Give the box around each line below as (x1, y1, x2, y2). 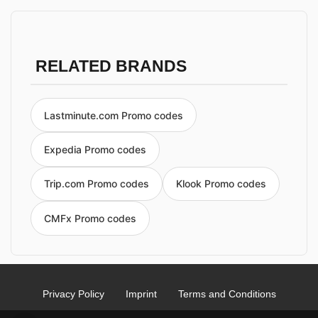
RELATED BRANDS (35, 57, 187, 75)
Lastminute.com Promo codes (44, 109, 183, 121)
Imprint (125, 287, 157, 300)
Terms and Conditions (177, 287, 276, 300)
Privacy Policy (42, 287, 104, 300)
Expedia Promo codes (44, 143, 146, 156)
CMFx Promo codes (44, 212, 136, 224)
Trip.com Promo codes (44, 177, 149, 190)
